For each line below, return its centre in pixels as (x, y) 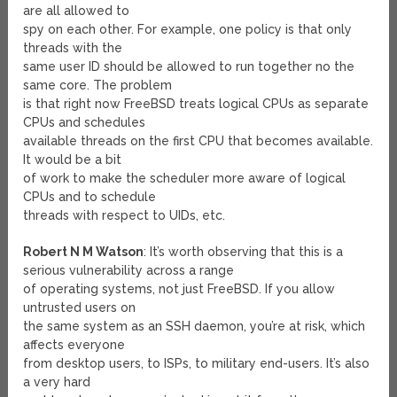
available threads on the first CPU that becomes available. (198, 141)
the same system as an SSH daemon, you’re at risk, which (195, 327)
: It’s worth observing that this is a (244, 252)
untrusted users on (80, 308)
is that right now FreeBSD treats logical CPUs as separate (196, 104)
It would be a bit (73, 160)
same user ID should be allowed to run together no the (189, 67)
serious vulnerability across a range (129, 271)
